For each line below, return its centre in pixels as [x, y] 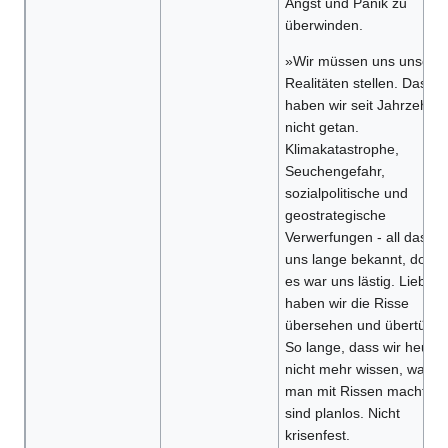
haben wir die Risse [346, 303]
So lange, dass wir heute [362, 347]
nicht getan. [321, 127]
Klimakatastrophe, [341, 149]
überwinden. [323, 25]
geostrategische [335, 215]
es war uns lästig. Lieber [361, 281]
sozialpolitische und [346, 193]
